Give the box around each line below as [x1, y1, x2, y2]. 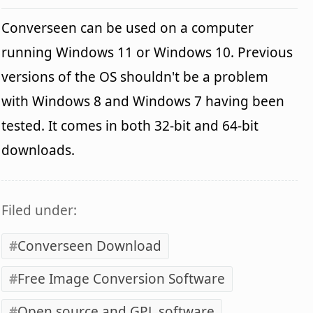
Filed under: [1, 201, 78, 220]
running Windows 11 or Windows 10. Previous [1, 43, 293, 62]
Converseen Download [17, 237, 162, 256]
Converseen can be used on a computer [1, 19, 254, 38]
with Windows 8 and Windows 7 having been [1, 92, 285, 111]
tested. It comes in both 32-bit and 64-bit [1, 117, 259, 136]
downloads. [1, 141, 75, 160]
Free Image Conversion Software [17, 270, 226, 289]
